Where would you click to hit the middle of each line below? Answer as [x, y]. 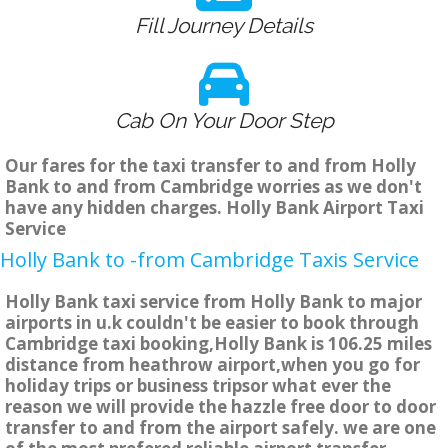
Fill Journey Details [224, 26]
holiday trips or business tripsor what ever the [198, 386]
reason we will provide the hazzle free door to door [220, 407]
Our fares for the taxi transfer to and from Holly [210, 166]
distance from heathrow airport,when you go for [212, 365]
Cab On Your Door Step [224, 121]
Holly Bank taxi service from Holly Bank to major [213, 302]
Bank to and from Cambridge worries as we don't [213, 187]
